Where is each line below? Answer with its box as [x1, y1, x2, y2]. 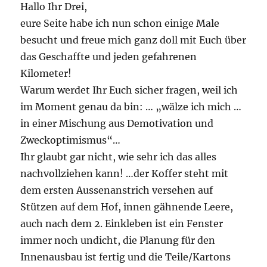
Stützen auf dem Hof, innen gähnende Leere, [20, 200, 234, 213]
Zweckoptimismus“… [20, 133, 121, 146]
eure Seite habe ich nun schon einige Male [20, 17, 220, 29]
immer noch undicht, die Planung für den [20, 234, 216, 246]
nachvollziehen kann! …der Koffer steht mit [20, 167, 229, 179]
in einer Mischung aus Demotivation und [20, 117, 214, 129]
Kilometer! [20, 67, 72, 79]
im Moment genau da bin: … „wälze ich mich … [20, 100, 242, 113]
